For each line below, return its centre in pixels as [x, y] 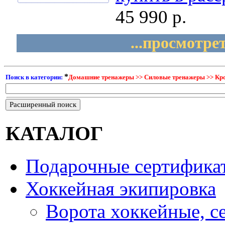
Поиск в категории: [35, 77]
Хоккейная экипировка [121, 188]
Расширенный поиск [43, 105]
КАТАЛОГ [54, 134]
